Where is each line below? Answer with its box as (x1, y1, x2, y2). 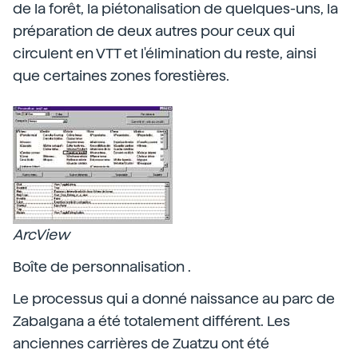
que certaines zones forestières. (13, 67, 229, 84)
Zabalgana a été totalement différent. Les (13, 312, 290, 329)
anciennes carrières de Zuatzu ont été (13, 335, 269, 352)
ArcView (13, 226, 70, 243)
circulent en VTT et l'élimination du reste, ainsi (13, 45, 316, 62)
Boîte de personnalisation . (13, 258, 191, 275)
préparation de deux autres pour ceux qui (13, 22, 295, 39)
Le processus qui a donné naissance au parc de (13, 290, 335, 307)
